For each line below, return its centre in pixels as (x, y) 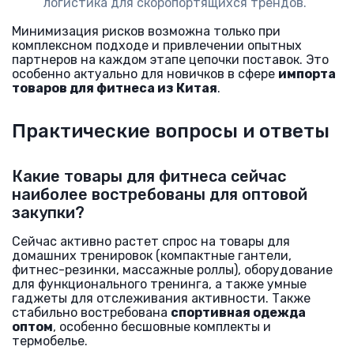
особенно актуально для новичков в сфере (145, 74)
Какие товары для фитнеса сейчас (149, 176)
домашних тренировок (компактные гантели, (152, 256)
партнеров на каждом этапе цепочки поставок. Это (170, 60)
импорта (307, 74)
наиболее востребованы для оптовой (160, 194)
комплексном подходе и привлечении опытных (157, 45)
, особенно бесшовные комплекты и (162, 327)
